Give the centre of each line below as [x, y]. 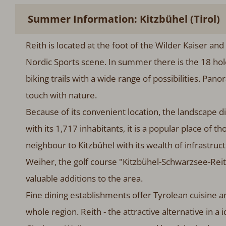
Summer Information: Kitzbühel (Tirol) [124, 19]
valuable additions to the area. [84, 178]
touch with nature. [61, 95]
